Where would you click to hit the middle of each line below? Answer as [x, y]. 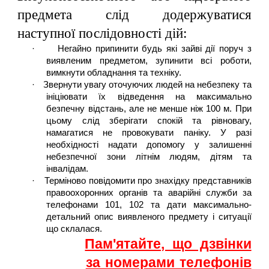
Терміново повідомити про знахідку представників [148, 181]
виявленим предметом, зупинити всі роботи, [149, 61]
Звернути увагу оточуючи [95, 85]
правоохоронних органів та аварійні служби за [149, 193]
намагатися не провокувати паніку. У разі [149, 133]
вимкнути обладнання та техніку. [114, 73]
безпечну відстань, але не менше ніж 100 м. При [149, 109]
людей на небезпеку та [202, 85]
